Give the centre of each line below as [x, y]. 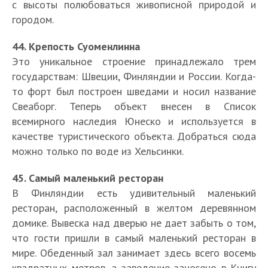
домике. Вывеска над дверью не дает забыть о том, [134, 223]
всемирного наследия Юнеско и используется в [134, 121]
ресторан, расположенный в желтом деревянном [134, 208]
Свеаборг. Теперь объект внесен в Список [134, 106]
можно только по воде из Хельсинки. [98, 151]
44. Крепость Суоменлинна [76, 46]
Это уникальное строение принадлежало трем [134, 61]
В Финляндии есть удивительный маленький [134, 193]
